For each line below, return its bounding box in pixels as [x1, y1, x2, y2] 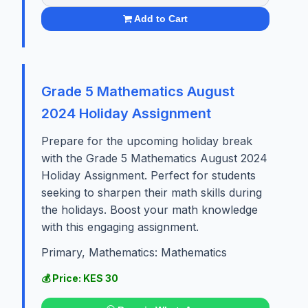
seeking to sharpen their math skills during [41, 186, 262, 200]
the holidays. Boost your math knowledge [41, 203, 258, 217]
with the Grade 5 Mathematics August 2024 [41, 151, 267, 166]
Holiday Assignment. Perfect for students [41, 168, 256, 183]
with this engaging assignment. [41, 220, 199, 234]
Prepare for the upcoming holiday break [41, 134, 252, 148]
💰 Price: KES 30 [41, 272, 118, 285]
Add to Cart [134, 13, 188, 25]
